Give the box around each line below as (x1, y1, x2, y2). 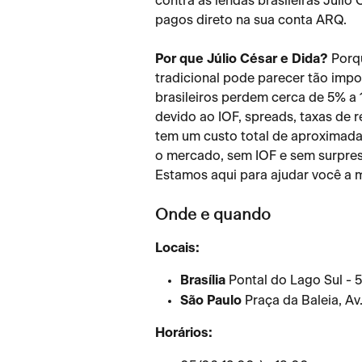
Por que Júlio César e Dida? (155, 53, 328, 66)
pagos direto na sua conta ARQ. (155, 14, 347, 27)
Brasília (180, 274, 225, 288)
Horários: (155, 326, 213, 340)
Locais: (155, 241, 200, 255)
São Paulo (180, 293, 242, 307)
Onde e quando (155, 207, 271, 224)
